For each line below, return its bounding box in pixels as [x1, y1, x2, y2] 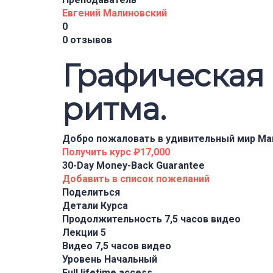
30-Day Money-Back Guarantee [62, 160, 205, 171]
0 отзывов [62, 34, 112, 46]
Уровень [62, 253, 104, 265]
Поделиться [62, 186, 120, 198]
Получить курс [62, 146, 133, 158]
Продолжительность [62, 213, 165, 225]
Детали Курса [62, 200, 128, 211]
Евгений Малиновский [62, 7, 167, 19]
